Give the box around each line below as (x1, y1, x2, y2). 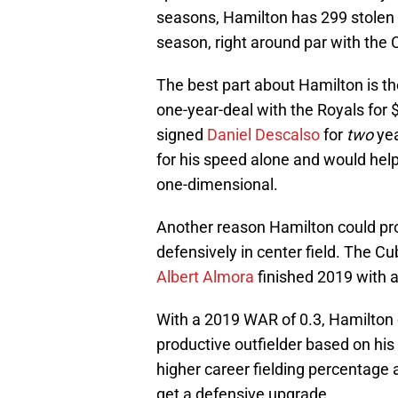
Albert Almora (156, 267, 254, 287)
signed (156, 125, 207, 145)
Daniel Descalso (207, 125, 320, 145)
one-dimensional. (156, 175, 278, 195)
